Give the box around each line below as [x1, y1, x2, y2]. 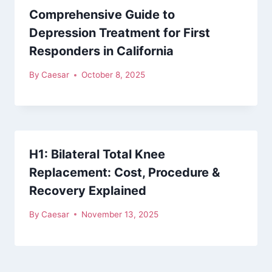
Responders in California [29, 44, 174, 59]
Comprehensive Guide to [29, 7, 175, 22]
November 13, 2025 [81, 209, 159, 219]
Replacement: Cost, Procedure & [29, 165, 220, 180]
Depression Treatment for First [29, 25, 210, 41]
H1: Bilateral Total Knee [29, 147, 165, 162]
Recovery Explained [29, 183, 146, 199]
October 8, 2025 [81, 70, 146, 80]
